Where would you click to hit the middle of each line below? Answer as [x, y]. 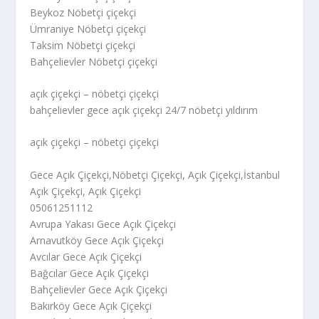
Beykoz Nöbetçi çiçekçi [83, 12]
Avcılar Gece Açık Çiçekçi [86, 256]
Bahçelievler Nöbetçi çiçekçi [94, 61]
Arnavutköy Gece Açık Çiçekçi [97, 240]
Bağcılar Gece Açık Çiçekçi [90, 273]
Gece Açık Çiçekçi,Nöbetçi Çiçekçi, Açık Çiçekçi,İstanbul [155, 174]
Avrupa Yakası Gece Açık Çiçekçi [103, 224]
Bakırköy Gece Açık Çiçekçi [91, 305]
